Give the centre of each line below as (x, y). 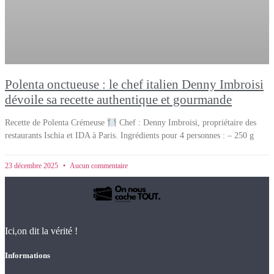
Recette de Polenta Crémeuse (56, 123)
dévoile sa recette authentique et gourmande (118, 100)
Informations (28, 255)
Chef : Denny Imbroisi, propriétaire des (186, 123)
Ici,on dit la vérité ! (41, 231)
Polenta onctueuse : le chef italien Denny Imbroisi (134, 85)
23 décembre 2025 (32, 166)
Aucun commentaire (98, 166)
